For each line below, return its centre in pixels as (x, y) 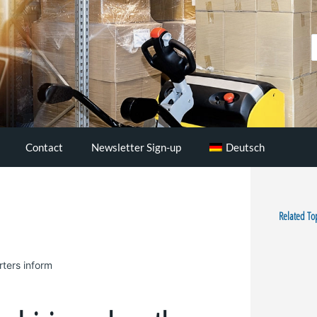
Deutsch (245, 147)
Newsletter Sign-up (136, 147)
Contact (44, 147)
